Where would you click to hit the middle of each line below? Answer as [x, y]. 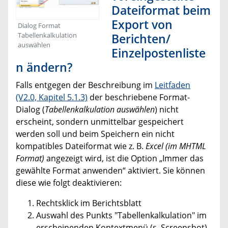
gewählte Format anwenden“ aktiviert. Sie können [110, 170]
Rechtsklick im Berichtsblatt [89, 203]
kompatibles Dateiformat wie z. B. [81, 146]
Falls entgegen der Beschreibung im [85, 85]
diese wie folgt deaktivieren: [69, 182]
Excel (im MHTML [176, 146]
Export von [142, 24]
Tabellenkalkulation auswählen [100, 109]
